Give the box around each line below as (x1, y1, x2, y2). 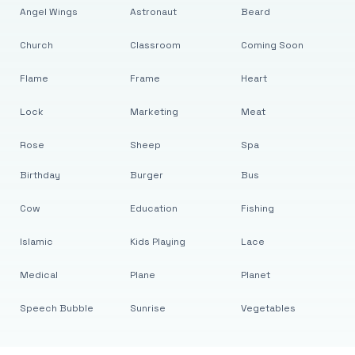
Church (19, 39, 53, 52)
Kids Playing (130, 235, 186, 248)
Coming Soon (240, 39, 303, 52)
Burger (130, 169, 164, 181)
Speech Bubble (19, 302, 94, 315)
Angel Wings (19, 6, 78, 18)
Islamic (19, 235, 53, 248)
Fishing (240, 202, 274, 215)
